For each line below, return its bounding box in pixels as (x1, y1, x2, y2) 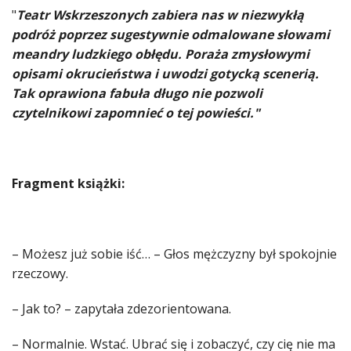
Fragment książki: (12, 175, 125, 193)
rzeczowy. (12, 265, 68, 283)
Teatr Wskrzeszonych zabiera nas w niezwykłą (16, 6, 304, 24)
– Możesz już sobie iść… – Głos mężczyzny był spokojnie (12, 245, 337, 263)
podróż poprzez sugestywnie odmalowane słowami (12, 26, 330, 44)
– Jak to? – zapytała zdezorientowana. (12, 300, 231, 318)
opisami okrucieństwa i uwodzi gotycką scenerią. (12, 65, 319, 83)
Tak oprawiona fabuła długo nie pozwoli (12, 85, 262, 103)
